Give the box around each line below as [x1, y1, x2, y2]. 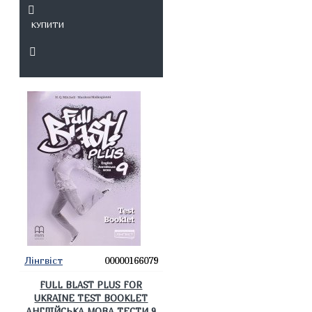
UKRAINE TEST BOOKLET [34, 292, 148, 304]
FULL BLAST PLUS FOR [40, 279, 143, 290]
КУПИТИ [31, 19, 64, 30]
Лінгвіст [24, 254, 63, 266]
